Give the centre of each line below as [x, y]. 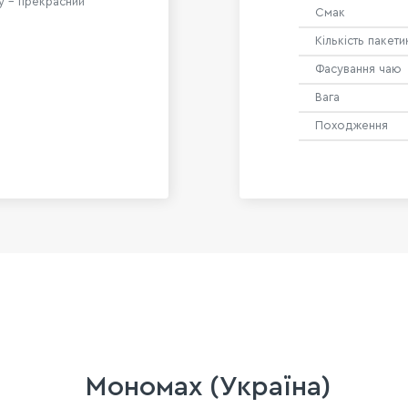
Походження [352, 125]
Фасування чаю [358, 69]
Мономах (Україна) [208, 387]
